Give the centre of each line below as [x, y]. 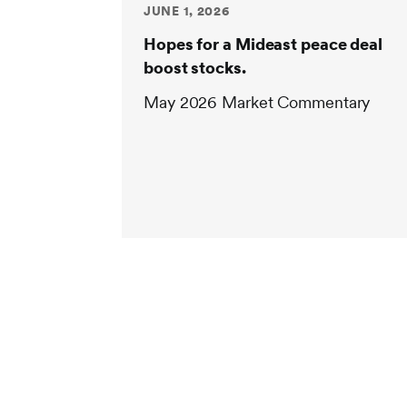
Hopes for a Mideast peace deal [263, 45]
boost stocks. [195, 68]
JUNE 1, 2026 [187, 11]
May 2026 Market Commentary [257, 103]
